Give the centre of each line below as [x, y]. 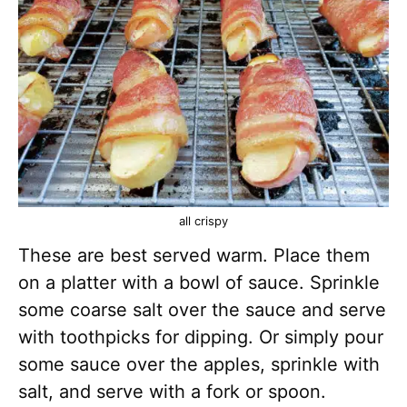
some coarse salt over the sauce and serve [202, 310]
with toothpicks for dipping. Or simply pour [201, 337]
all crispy [203, 221]
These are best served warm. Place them [194, 255]
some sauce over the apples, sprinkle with [199, 364]
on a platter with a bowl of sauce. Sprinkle [199, 283]
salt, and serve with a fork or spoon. [172, 392]
